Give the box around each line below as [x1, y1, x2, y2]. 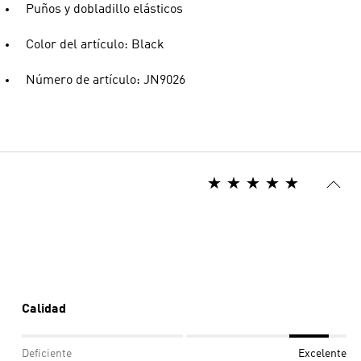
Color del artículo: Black [26, 39, 164, 52]
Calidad [22, 303, 66, 316]
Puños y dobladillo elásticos [26, 3, 183, 16]
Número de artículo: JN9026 [26, 74, 185, 87]
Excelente [298, 348, 346, 359]
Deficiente [22, 348, 72, 359]
